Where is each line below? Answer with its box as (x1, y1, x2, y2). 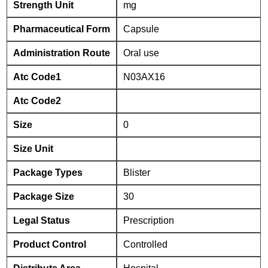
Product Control (13, 239, 87, 249)
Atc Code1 (13, 72, 62, 82)
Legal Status (13, 215, 71, 226)
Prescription (123, 215, 175, 226)
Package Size (13, 191, 75, 202)
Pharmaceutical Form (13, 24, 111, 34)
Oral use (123, 48, 160, 58)
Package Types (13, 167, 83, 178)
